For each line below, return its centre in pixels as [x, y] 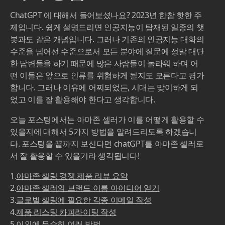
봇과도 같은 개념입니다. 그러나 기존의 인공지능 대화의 [107, 39]
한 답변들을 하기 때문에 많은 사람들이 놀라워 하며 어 [104, 64]
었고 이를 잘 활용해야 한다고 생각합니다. [83, 100]
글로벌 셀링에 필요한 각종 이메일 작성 [84, 200]
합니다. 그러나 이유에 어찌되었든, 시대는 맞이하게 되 [104, 88]
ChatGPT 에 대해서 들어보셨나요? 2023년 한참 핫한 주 [106, 15]
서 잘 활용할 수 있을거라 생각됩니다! [75, 156]
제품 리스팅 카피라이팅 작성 [66, 212]
